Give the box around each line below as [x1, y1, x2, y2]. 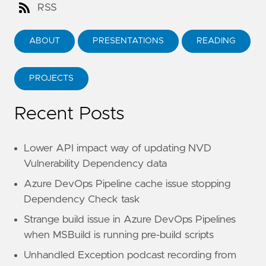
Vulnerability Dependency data [24, 158, 167, 169]
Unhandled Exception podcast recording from [24, 249, 236, 261]
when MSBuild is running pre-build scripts [24, 229, 214, 240]
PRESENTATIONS [93, 36, 164, 45]
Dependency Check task [24, 194, 140, 205]
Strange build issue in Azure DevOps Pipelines [24, 214, 236, 225]
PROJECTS [29, 74, 74, 83]
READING [197, 36, 236, 45]
